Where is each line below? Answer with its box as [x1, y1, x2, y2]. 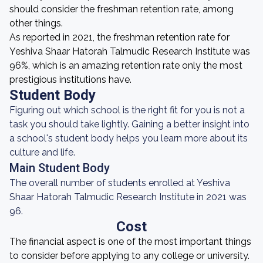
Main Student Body [9, 161, 110, 175]
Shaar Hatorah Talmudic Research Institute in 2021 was [9, 191, 247, 203]
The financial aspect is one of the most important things [9, 236, 251, 247]
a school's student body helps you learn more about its [9, 133, 248, 144]
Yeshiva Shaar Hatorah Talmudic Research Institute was [9, 46, 250, 57]
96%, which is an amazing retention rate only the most [9, 60, 242, 71]
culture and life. [9, 147, 75, 158]
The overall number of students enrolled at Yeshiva [9, 177, 230, 188]
